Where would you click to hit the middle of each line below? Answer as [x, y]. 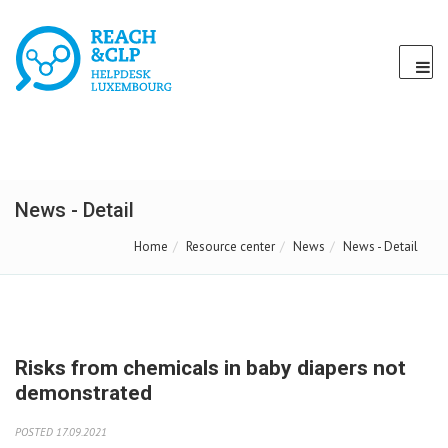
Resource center [230, 246]
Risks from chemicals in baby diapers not [210, 368]
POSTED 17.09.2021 [61, 431]
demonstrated [83, 393]
